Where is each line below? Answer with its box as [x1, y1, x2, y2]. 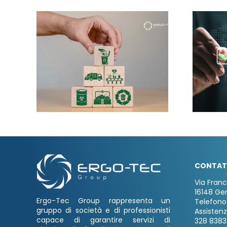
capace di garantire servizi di [36, 214, 171, 225]
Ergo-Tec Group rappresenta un [36, 195, 171, 206]
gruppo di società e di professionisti [36, 205, 171, 215]
